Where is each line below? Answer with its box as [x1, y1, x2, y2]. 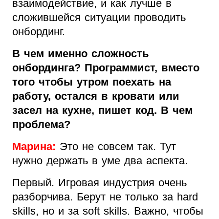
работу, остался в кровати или [12, 90, 179, 103]
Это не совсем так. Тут [56, 140, 176, 153]
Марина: [12, 140, 56, 153]
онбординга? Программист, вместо [12, 62, 199, 74]
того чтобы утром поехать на [12, 76, 171, 88]
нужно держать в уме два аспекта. [12, 154, 188, 167]
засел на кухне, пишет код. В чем [12, 104, 193, 117]
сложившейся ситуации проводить [12, 11, 186, 24]
